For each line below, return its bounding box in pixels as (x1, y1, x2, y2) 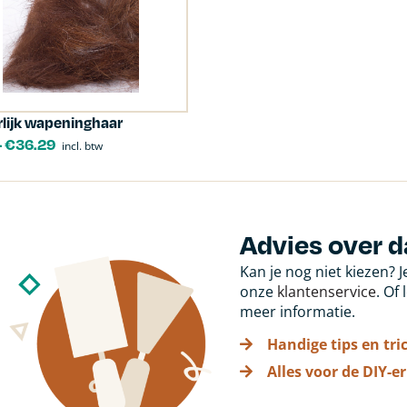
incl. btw (62, 138, 103, 154)
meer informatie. (239, 302, 355, 322)
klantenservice (276, 282, 376, 302)
